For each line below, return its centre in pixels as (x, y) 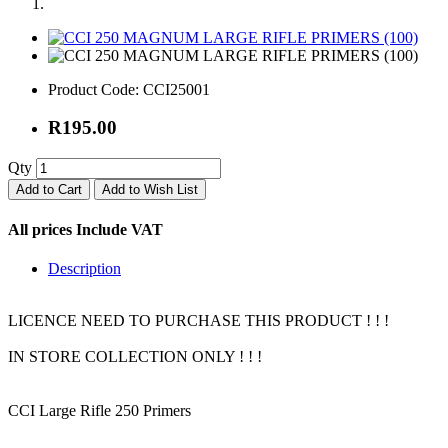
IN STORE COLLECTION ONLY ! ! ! (135, 357)
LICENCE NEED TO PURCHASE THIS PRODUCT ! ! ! (198, 321)
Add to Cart (49, 189)
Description (84, 269)
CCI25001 (174, 89)
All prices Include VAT (85, 230)
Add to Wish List (150, 189)
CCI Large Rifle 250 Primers (99, 411)
